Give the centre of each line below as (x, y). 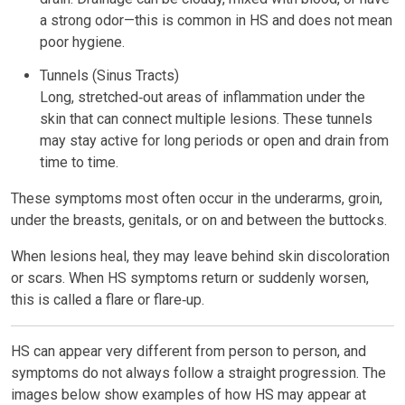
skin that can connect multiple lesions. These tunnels (206, 118)
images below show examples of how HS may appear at (188, 394)
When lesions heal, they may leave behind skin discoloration (200, 256)
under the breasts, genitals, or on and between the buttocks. (199, 220)
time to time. (79, 162)
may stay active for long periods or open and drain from (214, 140)
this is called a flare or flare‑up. (108, 299)
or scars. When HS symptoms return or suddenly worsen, (190, 278)
